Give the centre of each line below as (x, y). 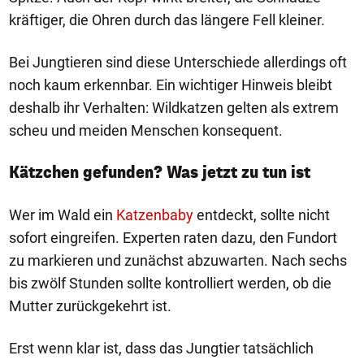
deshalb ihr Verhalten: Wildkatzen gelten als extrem (174, 107)
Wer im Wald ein (63, 214)
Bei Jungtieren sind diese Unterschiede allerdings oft (178, 62)
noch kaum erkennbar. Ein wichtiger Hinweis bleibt (171, 84)
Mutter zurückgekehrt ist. (90, 305)
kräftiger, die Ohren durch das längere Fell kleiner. (167, 19)
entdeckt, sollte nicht (262, 214)
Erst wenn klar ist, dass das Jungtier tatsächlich (161, 348)
